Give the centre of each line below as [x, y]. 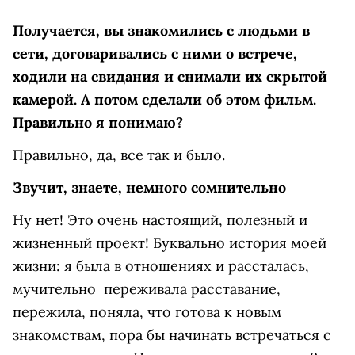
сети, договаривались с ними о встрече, [155, 53]
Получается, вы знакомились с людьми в [161, 31]
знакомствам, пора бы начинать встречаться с [172, 335]
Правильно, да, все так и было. [119, 155]
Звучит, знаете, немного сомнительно [149, 187]
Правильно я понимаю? [98, 122]
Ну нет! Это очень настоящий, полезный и [160, 220]
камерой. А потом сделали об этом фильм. [164, 99]
